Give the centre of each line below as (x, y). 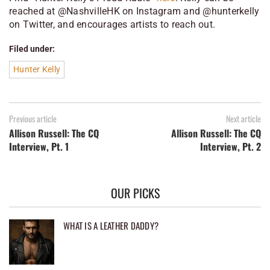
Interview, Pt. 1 (39, 146)
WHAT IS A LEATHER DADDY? (111, 225)
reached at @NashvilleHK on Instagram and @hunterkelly (134, 11)
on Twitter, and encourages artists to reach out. (112, 24)
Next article (243, 118)
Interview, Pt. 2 (231, 146)
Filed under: (32, 49)
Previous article (33, 118)
